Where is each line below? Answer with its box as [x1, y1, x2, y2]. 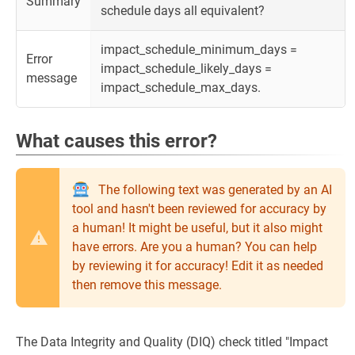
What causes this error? [16, 130, 217, 152]
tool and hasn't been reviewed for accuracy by [72, 201, 326, 216]
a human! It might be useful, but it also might [72, 220, 323, 235]
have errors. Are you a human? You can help [72, 239, 317, 254]
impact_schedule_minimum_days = [101, 42, 297, 57]
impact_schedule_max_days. [101, 80, 261, 95]
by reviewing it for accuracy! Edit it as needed [72, 258, 323, 273]
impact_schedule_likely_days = [101, 61, 272, 76]
